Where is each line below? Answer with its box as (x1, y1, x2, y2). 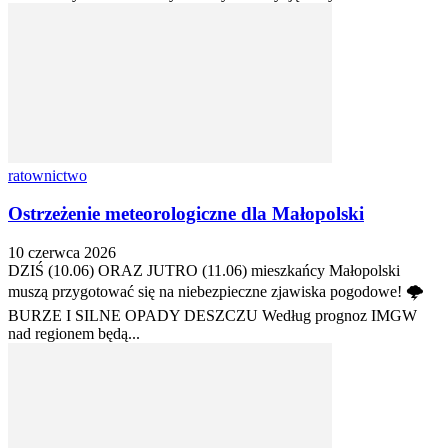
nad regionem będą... (8, 325, 140, 343)
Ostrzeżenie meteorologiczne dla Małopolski (8, 203, 364, 225)
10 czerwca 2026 (8, 244, 116, 262)
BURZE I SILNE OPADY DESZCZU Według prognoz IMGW (8, 307, 417, 325)
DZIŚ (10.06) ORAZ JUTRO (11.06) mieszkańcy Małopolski (8, 262, 400, 280)
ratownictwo (8, 166, 87, 184)
